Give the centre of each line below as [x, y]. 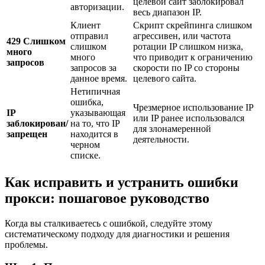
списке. [85, 155]
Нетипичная [95, 91]
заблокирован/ [37, 123]
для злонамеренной [172, 128]
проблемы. [26, 244]
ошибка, [87, 102]
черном [85, 144]
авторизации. [97, 7]
